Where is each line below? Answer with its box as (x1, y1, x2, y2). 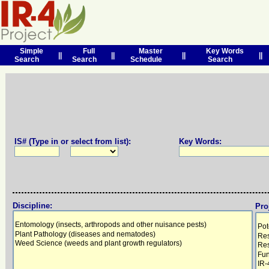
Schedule (130, 55, 166, 64)
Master (135, 47, 163, 55)
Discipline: (13, 201, 52, 210)
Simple (16, 47, 43, 55)
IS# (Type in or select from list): (14, 137, 131, 146)
